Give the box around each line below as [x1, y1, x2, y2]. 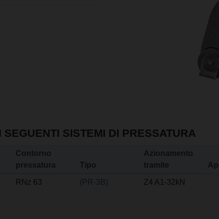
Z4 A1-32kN [144, 178, 185, 187]
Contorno [16, 149, 51, 158]
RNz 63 [16, 178, 42, 187]
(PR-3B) [80, 178, 108, 187]
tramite [144, 161, 169, 170]
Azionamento [144, 149, 193, 158]
